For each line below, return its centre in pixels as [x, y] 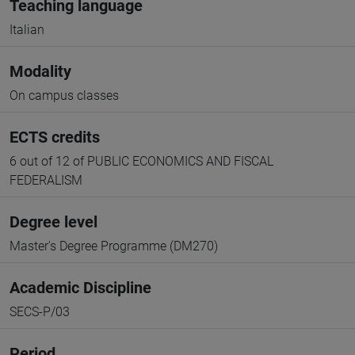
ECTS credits [55, 137]
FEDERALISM [46, 180]
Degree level [53, 222]
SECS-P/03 [40, 312]
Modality [40, 71]
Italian [27, 30]
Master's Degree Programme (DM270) [114, 246]
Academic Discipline [80, 288]
